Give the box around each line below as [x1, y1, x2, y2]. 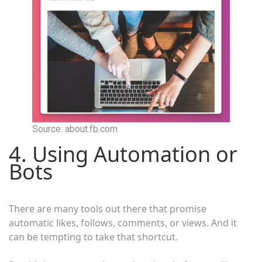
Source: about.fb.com [32, 123, 118, 135]
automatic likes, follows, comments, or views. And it [9, 216, 237, 230]
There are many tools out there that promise [9, 202, 206, 216]
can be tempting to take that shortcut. [9, 230, 178, 244]
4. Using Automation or [9, 140, 237, 169]
